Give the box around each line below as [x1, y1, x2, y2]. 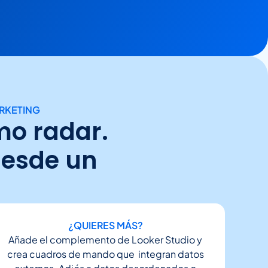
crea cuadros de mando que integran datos [7, 248, 204, 260]
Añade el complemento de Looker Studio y [8, 233, 202, 246]
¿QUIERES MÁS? [68, 219, 143, 232]
